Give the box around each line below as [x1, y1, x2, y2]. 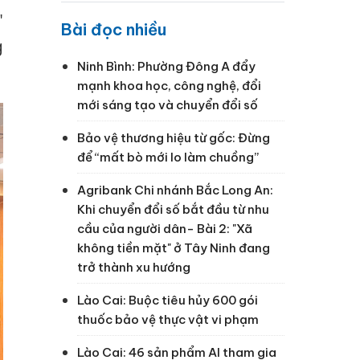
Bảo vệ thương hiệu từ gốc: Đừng [77, 129, 270, 145]
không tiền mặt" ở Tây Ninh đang [77, 239, 270, 256]
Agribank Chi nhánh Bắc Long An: [77, 182, 273, 198]
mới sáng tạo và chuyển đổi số [77, 96, 258, 112]
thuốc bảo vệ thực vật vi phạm [77, 311, 259, 327]
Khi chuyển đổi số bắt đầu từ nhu [77, 201, 269, 217]
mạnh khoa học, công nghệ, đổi [77, 77, 261, 93]
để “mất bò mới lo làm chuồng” [77, 149, 259, 165]
